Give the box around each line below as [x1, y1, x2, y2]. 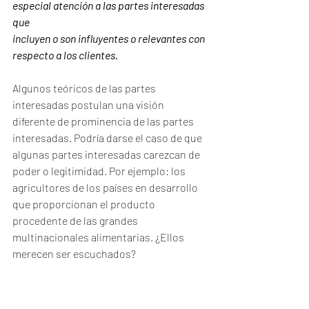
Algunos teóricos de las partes [12, 81, 158, 94]
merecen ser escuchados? [12, 247, 138, 260]
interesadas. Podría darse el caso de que [12, 131, 204, 144]
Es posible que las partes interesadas [12, 280, 192, 293]
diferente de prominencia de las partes [12, 114, 196, 128]
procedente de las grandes [12, 214, 140, 227]
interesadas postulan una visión [12, 98, 166, 111]
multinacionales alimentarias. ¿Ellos [12, 230, 186, 243]
